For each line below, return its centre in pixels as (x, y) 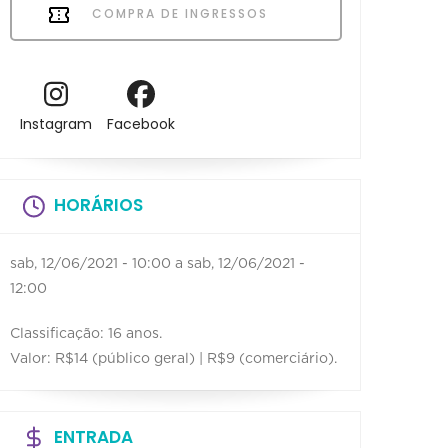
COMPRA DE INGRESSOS (177, 13)
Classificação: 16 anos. (86, 333)
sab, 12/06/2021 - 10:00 (90, 263)
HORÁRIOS (98, 204)
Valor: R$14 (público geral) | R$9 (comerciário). (173, 358)
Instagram (55, 124)
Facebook (140, 124)
